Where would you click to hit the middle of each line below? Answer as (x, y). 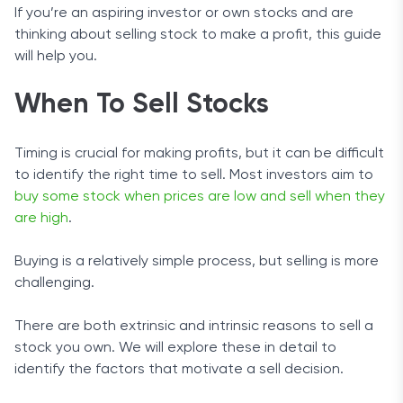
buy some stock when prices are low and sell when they (200, 197)
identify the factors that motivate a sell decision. (179, 370)
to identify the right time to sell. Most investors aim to (194, 175)
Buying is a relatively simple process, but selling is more (197, 262)
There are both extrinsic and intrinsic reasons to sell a (194, 327)
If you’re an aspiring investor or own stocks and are (184, 13)
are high (41, 219)
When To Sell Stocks (142, 105)
